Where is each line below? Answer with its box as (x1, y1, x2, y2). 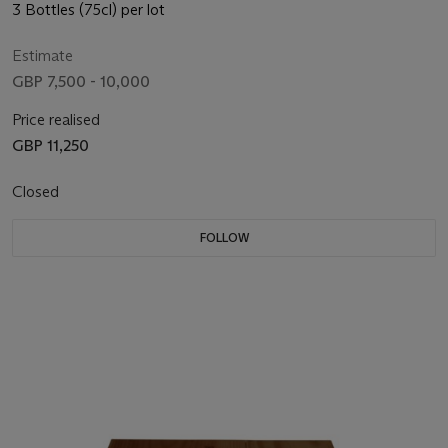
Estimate (12, 46, 73, 66)
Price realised (12, 110, 100, 130)
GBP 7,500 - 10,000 (12, 72, 150, 92)
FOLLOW (199, 230, 249, 246)
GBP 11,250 (12, 136, 89, 156)
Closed (12, 182, 63, 202)
